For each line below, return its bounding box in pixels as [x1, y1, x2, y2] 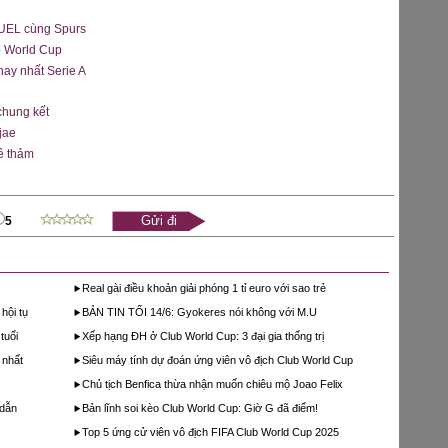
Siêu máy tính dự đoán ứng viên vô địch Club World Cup [81, 354, 353, 366]
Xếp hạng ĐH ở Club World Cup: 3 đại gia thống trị [81, 330, 324, 342]
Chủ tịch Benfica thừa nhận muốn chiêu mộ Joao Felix [81, 378, 343, 390]
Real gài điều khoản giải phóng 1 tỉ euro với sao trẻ [81, 282, 326, 294]
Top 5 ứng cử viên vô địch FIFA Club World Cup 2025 [81, 426, 339, 438]
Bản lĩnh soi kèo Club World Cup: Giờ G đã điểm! [81, 402, 318, 414]
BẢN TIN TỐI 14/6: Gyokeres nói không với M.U [81, 306, 317, 318]
